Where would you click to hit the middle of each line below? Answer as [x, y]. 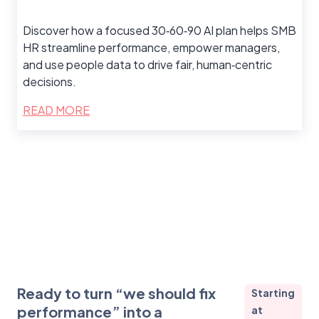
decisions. [49, 82]
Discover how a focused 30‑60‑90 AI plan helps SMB [159, 31]
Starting [273, 293]
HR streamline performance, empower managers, [151, 48]
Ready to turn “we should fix [116, 293]
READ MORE [56, 110]
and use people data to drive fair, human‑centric [147, 65]
